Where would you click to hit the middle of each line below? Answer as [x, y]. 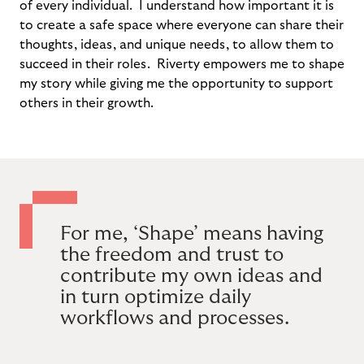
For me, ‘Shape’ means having [192, 234]
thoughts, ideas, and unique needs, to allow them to [177, 45]
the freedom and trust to [172, 255]
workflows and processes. [175, 318]
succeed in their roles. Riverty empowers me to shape [182, 64]
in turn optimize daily [156, 297]
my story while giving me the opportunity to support [176, 84]
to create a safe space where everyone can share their [182, 25]
